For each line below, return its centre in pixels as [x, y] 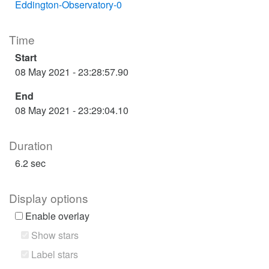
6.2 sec [30, 163]
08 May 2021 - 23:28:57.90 [72, 72]
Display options [49, 198]
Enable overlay [56, 216]
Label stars [53, 254]
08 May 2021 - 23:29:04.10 [72, 110]
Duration [31, 145]
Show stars [54, 235]
